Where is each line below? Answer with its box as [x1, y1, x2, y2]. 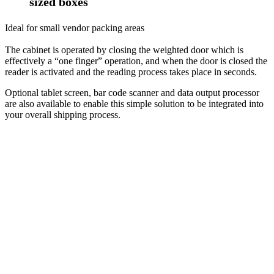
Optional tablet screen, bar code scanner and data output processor [5, 87, 259, 98]
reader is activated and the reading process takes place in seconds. [5, 67, 257, 77]
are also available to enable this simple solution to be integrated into [5, 98, 264, 109]
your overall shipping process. [5, 109, 120, 120]
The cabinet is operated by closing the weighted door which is [5, 45, 243, 55]
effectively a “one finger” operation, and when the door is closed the [5, 56, 267, 66]
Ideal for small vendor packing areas [5, 23, 144, 33]
